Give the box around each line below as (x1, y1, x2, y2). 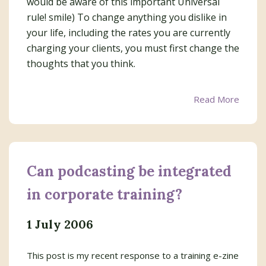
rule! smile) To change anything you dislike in (27, 11, 227, 24)
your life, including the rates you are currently (27, 26, 230, 39)
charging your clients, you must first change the (27, 42, 239, 55)
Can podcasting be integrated (27, 162, 232, 180)
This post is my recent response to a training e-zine (27, 249, 239, 261)
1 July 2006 (27, 217, 94, 232)
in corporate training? (27, 185, 182, 204)
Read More (194, 93, 239, 105)
